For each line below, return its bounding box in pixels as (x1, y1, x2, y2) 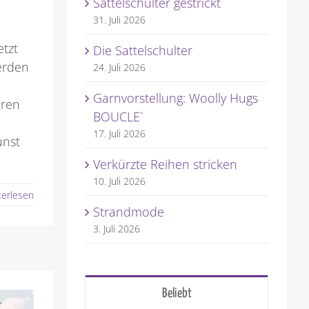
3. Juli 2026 (92, 222, 140, 236)
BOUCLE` (92, 108, 143, 126)
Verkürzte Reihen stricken (92, 156, 237, 173)
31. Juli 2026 (92, 13, 146, 27)
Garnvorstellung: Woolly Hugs (92, 90, 258, 107)
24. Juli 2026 (92, 61, 146, 74)
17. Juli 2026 (92, 127, 146, 141)
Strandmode (92, 203, 164, 221)
